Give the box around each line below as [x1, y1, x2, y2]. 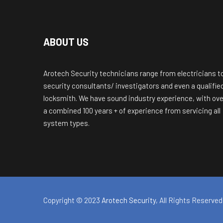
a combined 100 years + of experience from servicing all [43, 106, 221, 115]
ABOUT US [43, 35, 89, 48]
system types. [43, 118, 90, 127]
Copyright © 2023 [43, 195, 102, 205]
